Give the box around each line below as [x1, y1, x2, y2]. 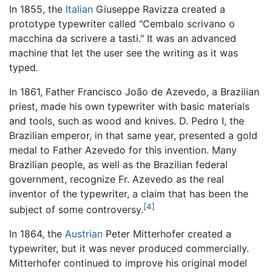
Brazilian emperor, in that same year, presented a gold [9, 129, 257, 141]
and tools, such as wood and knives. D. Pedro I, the [9, 114, 244, 127]
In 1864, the [9, 228, 65, 240]
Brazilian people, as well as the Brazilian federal [9, 158, 228, 171]
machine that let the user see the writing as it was [9, 46, 238, 59]
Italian [66, 2, 93, 15]
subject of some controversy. [9, 203, 143, 216]
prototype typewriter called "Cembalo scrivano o [9, 17, 235, 30]
